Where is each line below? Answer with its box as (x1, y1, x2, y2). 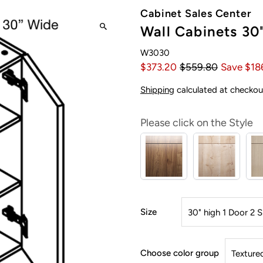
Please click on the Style (140, 116, 253, 129)
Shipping (140, 85, 174, 95)
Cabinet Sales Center (140, 7, 252, 20)
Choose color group (140, 248, 219, 258)
